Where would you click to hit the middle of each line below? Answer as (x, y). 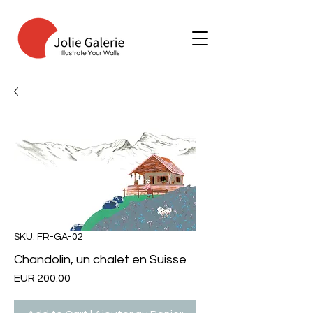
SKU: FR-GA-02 (49, 237)
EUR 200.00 (42, 278)
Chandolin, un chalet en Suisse (100, 260)
